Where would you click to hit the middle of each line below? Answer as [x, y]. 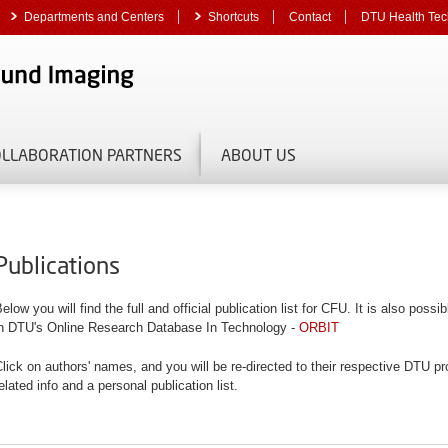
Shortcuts [233, 16]
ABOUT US [258, 154]
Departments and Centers [94, 16]
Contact [310, 16]
